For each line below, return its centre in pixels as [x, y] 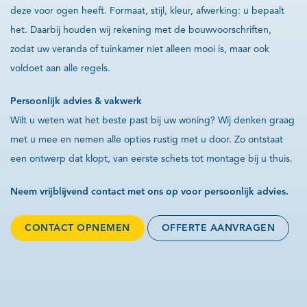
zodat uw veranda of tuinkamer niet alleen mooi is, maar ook [140, 49]
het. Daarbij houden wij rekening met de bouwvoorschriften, [141, 30]
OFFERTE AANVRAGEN [218, 228]
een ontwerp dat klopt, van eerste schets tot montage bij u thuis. [151, 159]
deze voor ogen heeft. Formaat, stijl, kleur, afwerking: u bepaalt [147, 11]
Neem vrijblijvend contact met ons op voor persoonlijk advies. [149, 192]
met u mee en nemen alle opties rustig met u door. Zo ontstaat [147, 139]
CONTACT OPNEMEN [77, 228]
